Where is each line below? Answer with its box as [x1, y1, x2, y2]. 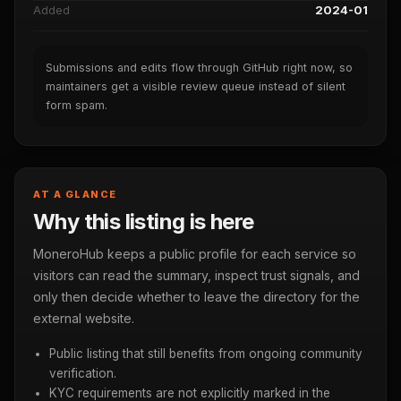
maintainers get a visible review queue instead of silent [46, 80, 346, 93]
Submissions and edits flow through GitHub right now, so [46, 61, 353, 74]
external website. [33, 311, 134, 326]
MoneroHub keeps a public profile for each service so [33, 246, 356, 261]
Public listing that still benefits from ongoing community [49, 346, 363, 361]
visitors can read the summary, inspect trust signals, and [33, 268, 360, 283]
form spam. [46, 98, 107, 112]
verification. [49, 366, 116, 380]
